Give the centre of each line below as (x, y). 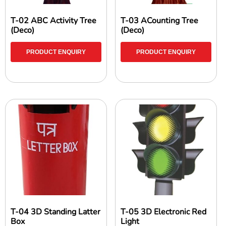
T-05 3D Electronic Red (164, 212)
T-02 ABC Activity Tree (53, 21)
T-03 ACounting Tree (160, 21)
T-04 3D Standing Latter (55, 212)
